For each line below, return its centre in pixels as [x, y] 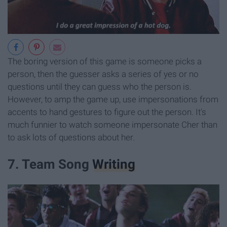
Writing [114, 164]
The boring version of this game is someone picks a [105, 61]
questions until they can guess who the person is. [100, 86]
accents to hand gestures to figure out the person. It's [107, 112]
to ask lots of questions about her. [71, 137]
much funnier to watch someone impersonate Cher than [112, 124]
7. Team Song [50, 164]
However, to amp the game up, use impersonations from [113, 99]
